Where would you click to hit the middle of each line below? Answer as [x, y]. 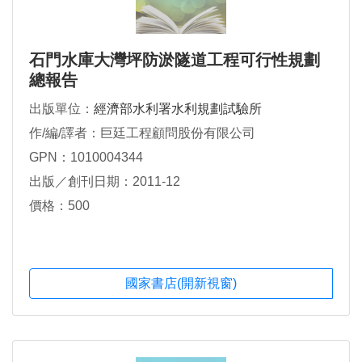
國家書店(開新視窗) [181, 284]
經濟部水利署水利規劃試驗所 [178, 108]
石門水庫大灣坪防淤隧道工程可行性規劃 [175, 59]
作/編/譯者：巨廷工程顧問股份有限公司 [142, 133]
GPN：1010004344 [86, 157]
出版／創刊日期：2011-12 [105, 181]
